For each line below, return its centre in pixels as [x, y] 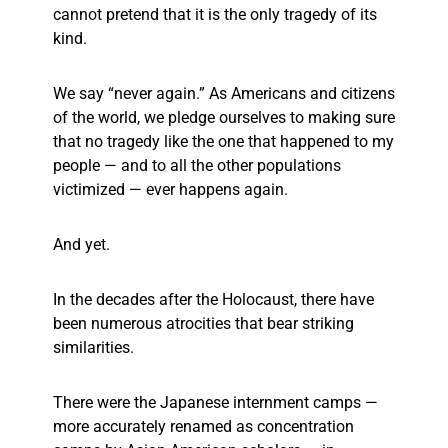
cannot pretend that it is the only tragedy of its [215, 15]
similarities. [93, 348]
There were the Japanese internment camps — [215, 403]
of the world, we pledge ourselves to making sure [224, 118]
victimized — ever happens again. [172, 190]
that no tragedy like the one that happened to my [223, 142]
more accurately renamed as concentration [203, 427]
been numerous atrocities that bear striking [203, 324]
